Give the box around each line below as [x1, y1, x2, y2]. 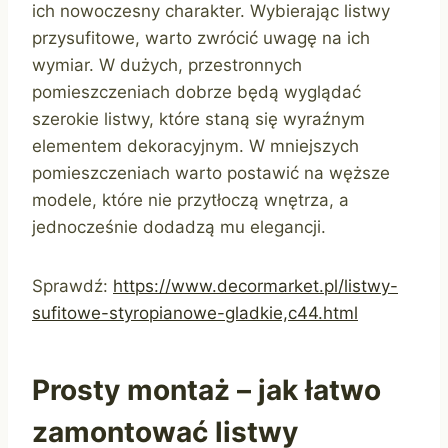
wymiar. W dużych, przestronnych [32, 55, 302, 76]
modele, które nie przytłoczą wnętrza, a [32, 190, 349, 211]
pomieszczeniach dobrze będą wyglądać [32, 82, 361, 103]
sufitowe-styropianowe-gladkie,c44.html [32, 303, 358, 324]
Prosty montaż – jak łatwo [32, 373, 381, 408]
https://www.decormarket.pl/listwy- [113, 276, 398, 297]
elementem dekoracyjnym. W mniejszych [32, 136, 359, 157]
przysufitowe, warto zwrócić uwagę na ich [32, 28, 370, 49]
